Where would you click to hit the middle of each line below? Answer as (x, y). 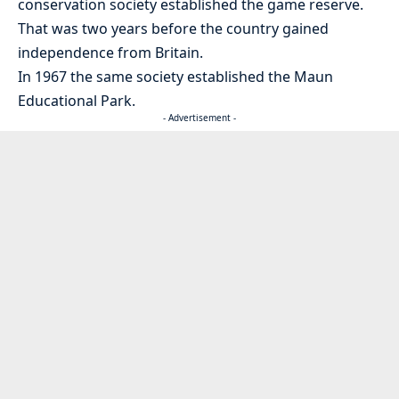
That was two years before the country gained (173, 29)
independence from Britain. (110, 53)
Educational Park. (77, 101)
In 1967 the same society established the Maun (175, 77)
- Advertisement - (199, 118)
